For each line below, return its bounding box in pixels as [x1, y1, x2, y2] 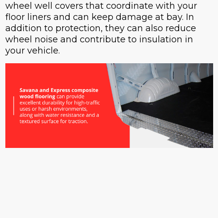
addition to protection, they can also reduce [5, 23, 196, 34]
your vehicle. [5, 45, 60, 56]
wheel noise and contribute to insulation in [5, 34, 193, 45]
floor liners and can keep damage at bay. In [5, 12, 194, 23]
